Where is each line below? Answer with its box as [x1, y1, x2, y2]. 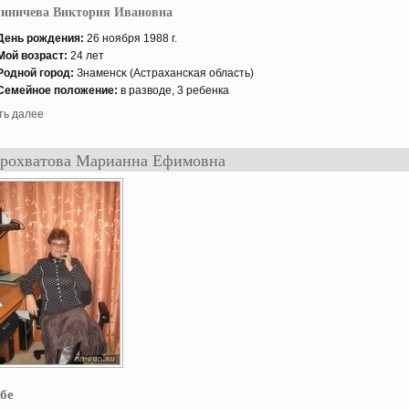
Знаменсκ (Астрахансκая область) [74, 67, 254, 79]
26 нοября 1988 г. [84, 32, 177, 45]
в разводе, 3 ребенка [118, 84, 229, 97]
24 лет [70, 49, 104, 62]
